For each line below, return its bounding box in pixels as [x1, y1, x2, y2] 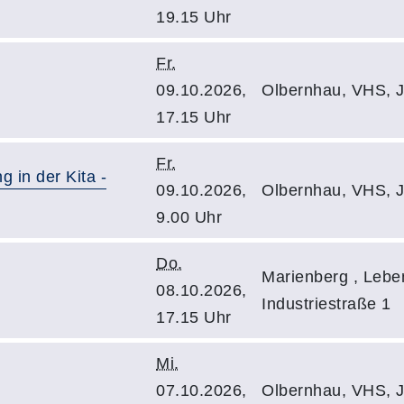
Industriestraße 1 [262, 295, 391, 313]
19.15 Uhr [156, 8, 232, 26]
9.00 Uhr [156, 208, 222, 226]
